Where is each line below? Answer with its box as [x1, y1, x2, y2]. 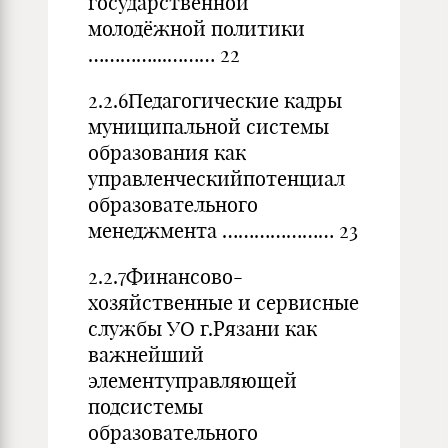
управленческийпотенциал [88, 166, 345, 191]
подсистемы [88, 394, 203, 419]
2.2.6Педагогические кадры [88, 88, 342, 113]
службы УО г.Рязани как [88, 316, 317, 341]
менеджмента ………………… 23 [88, 218, 358, 243]
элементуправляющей [88, 368, 297, 393]
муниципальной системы [88, 114, 329, 139]
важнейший [88, 342, 204, 367]
